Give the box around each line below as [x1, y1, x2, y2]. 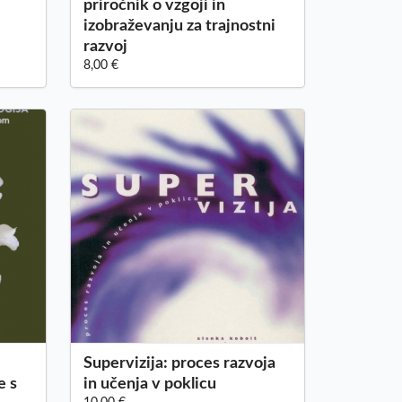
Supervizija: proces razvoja [83, 354, 275, 371]
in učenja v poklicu [83, 375, 216, 392]
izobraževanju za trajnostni [83, 18, 275, 35]
